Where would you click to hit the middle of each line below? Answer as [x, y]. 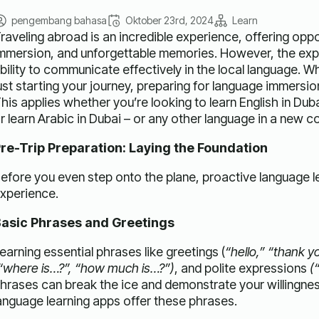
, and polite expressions [242, 268]
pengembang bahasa [59, 21]
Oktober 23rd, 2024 [169, 21]
